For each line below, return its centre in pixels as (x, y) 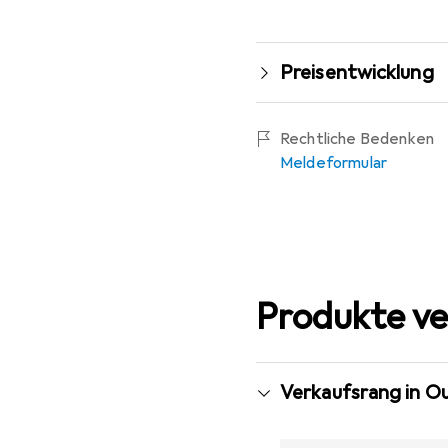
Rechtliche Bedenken (357, 138)
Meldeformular (334, 162)
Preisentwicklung (357, 72)
